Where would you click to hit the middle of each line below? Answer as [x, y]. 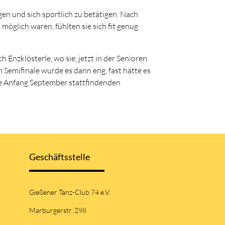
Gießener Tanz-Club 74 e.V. [70, 192]
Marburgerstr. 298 [58, 210]
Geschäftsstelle [60, 157]
